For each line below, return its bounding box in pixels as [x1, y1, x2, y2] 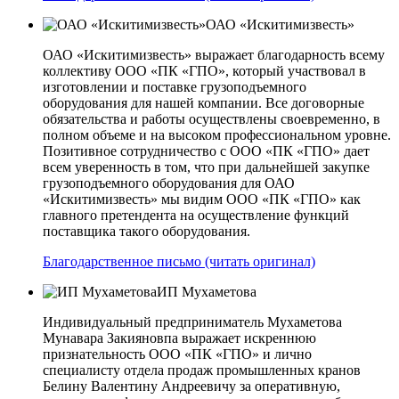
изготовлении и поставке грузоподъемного [43, 79, 306, 95]
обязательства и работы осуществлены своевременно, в [43, 111, 380, 127]
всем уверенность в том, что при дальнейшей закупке [43, 159, 370, 175]
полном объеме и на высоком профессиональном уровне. [43, 127, 391, 143]
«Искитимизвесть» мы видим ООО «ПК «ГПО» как [43, 191, 361, 208]
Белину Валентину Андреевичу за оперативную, [43, 379, 340, 395]
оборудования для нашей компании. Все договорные [43, 95, 364, 111]
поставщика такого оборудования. [43, 224, 250, 240]
